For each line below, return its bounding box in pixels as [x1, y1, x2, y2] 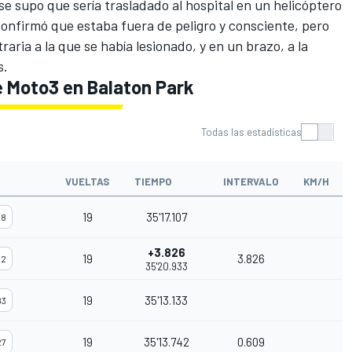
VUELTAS [65, 174, 109, 188]
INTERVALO [223, 174, 278, 188]
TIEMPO [134, 174, 171, 188]
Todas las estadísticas [201, 125, 302, 138]
